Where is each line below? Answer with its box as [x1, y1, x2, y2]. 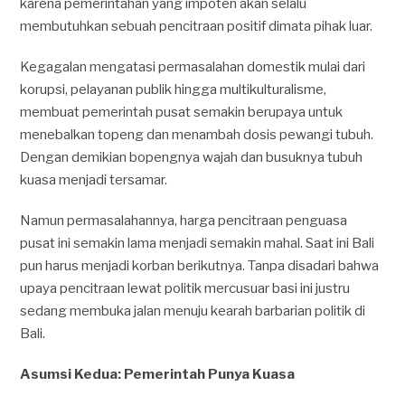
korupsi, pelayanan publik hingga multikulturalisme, [20, 81, 327, 98]
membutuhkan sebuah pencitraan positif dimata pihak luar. [20, 18, 373, 34]
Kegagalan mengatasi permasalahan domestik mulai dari [20, 59, 366, 75]
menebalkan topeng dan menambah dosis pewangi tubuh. [20, 127, 374, 143]
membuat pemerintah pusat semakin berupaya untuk [20, 104, 344, 120]
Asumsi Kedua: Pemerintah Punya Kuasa [20, 366, 296, 382]
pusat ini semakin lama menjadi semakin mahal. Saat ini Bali [20, 235, 375, 251]
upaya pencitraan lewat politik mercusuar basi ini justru [20, 280, 351, 297]
